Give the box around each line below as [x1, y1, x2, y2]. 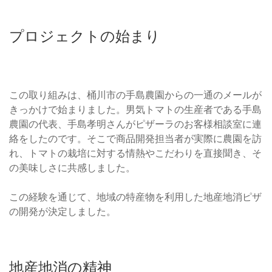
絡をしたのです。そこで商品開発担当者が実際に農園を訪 [9, 132, 262, 145]
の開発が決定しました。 [9, 205, 116, 218]
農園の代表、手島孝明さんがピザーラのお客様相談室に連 [9, 118, 262, 131]
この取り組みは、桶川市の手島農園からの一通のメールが [9, 89, 262, 101]
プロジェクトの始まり [9, 27, 160, 46]
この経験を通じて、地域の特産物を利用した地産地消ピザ [9, 191, 262, 203]
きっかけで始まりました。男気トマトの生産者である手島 [9, 103, 262, 116]
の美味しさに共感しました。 [9, 161, 135, 174]
